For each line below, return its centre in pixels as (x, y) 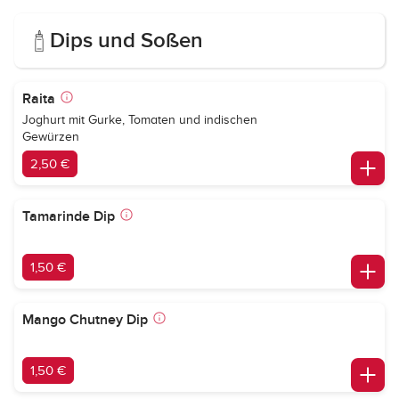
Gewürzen (51, 137)
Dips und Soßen (126, 41)
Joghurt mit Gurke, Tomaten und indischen (140, 120)
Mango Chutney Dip (85, 320)
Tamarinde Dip (69, 216)
